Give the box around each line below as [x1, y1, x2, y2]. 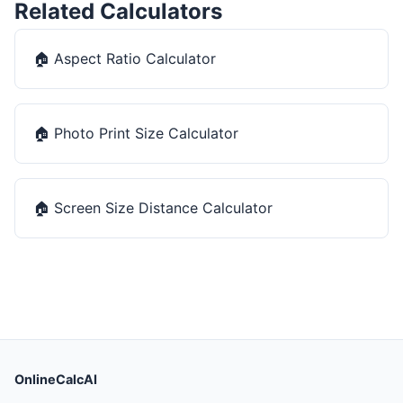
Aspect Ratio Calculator [54, 49, 216, 67]
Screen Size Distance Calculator [54, 198, 273, 217]
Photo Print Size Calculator [54, 123, 238, 142]
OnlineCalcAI [14, 371, 97, 387]
